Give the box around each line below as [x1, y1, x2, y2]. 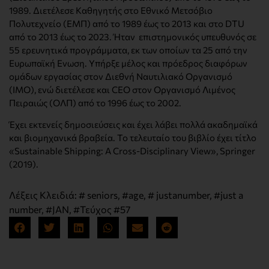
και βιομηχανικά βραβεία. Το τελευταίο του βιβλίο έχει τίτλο [9, 132, 256, 144]
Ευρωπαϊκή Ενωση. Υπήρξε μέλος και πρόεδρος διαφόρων [9, 58, 247, 69]
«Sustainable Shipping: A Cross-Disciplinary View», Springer [9, 145, 255, 157]
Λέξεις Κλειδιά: [9, 189, 79, 201]
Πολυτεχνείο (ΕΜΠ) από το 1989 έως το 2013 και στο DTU [9, 18, 244, 29]
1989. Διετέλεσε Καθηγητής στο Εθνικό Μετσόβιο [9, 5, 213, 16]
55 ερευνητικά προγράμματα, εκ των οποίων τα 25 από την [9, 44, 247, 56]
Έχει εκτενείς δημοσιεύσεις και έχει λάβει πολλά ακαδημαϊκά [9, 119, 258, 130]
